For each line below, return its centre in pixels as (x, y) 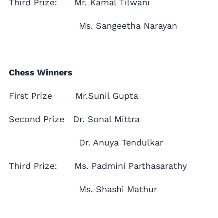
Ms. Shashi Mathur (83, 189)
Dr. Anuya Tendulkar (86, 143)
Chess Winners (41, 73)
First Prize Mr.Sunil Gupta (73, 96)
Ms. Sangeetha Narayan (93, 26)
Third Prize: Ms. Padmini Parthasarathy (98, 166)
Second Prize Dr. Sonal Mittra (74, 119)
